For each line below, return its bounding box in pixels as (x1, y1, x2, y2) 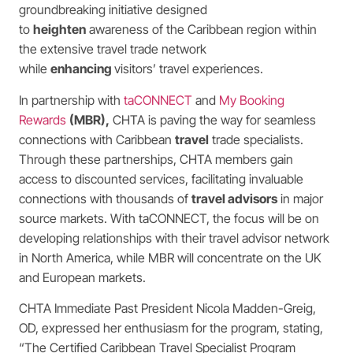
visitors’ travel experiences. (114, 61, 263, 77)
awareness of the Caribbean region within (86, 21, 317, 38)
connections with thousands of (19, 190, 191, 206)
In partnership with (19, 91, 124, 108)
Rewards (19, 111, 66, 128)
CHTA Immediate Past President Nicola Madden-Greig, (19, 300, 316, 317)
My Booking (219, 91, 284, 108)
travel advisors (191, 190, 277, 206)
